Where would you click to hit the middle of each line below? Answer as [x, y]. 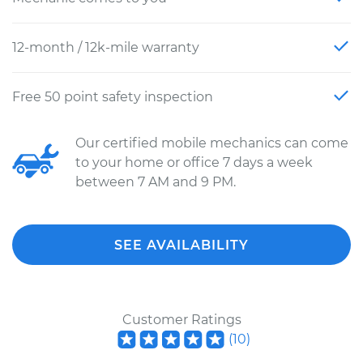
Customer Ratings [181, 320]
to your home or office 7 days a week [194, 162]
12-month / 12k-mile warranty [106, 47]
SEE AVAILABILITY [181, 245]
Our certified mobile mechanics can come [212, 143]
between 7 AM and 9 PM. [156, 182]
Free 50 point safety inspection [113, 97]
